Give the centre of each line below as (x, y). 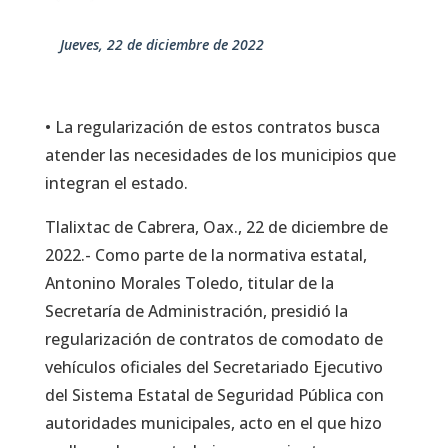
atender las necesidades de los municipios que (220, 154)
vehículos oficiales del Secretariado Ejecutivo (213, 366)
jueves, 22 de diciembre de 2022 (163, 44)
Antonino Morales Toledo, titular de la (189, 282)
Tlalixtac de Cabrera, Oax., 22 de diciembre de (216, 226)
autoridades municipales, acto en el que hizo (213, 422)
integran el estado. (116, 182)
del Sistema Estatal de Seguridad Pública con (214, 394)
